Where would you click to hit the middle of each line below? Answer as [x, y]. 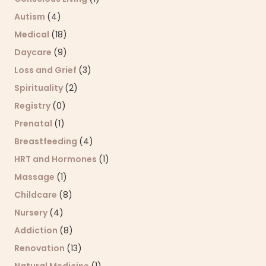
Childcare [37, 195]
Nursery [32, 213]
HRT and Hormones [56, 159]
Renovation [40, 248]
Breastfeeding [47, 142]
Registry [33, 106]
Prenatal [34, 124]
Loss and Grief [46, 70]
